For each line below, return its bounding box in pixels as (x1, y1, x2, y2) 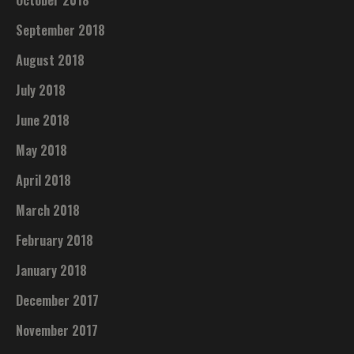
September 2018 (16, 20, 106, 40)
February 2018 (16, 230, 94, 250)
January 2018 (16, 260, 88, 280)
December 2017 (16, 290, 100, 310)
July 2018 (16, 80, 66, 100)
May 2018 (16, 140, 68, 160)
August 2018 (16, 50, 85, 70)
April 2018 (16, 170, 72, 190)
